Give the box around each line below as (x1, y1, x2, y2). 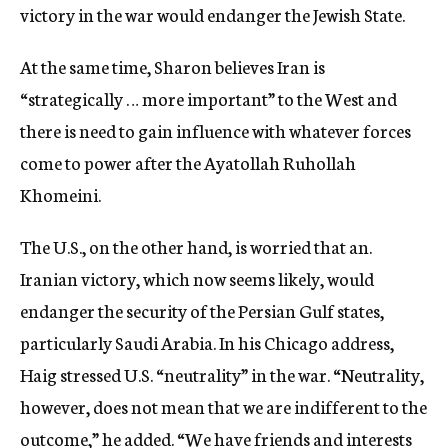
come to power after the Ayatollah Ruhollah (20, 149, 356, 175)
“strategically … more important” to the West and (20, 85, 397, 111)
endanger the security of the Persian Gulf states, (20, 297, 384, 323)
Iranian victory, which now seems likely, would (20, 265, 374, 291)
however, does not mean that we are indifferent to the (20, 393, 427, 419)
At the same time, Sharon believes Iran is (20, 53, 325, 79)
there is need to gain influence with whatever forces (20, 117, 411, 143)
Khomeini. (20, 181, 101, 207)
